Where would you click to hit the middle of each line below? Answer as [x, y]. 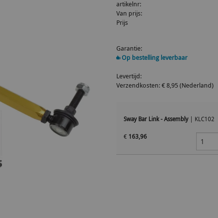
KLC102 [205, 119]
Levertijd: [129, 76]
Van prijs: [129, 13]
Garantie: [129, 48]
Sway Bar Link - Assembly [156, 119]
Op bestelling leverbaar [154, 57]
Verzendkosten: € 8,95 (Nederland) [165, 85]
